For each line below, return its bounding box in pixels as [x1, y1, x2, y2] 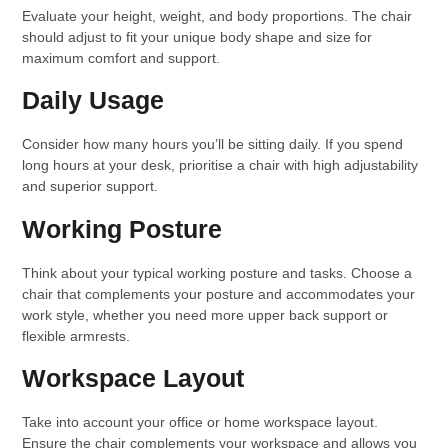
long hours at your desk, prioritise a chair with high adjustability [22, 157, 419, 174]
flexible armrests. [22, 327, 131, 344]
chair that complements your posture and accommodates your [22, 285, 416, 302]
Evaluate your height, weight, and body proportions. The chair [22, 7, 413, 24]
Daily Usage [22, 86, 165, 115]
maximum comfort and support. [22, 49, 221, 66]
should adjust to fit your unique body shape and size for [22, 28, 373, 45]
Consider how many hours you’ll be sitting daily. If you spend [22, 136, 404, 153]
